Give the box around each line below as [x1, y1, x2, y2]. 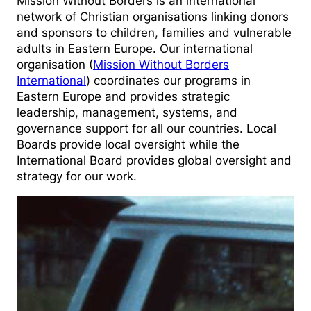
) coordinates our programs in [86, 74, 251, 88]
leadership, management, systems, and [17, 106, 237, 120]
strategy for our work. [17, 169, 137, 184]
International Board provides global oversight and [17, 153, 292, 168]
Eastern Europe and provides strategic [17, 90, 230, 104]
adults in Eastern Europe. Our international [17, 42, 253, 56]
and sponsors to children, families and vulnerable [17, 26, 292, 40]
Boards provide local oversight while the [17, 137, 239, 152]
